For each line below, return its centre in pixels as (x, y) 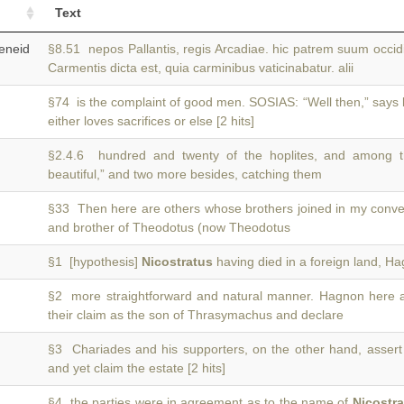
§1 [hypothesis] (95, 262)
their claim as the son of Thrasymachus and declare (196, 315)
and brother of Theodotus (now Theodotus (169, 227)
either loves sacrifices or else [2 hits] (151, 121)
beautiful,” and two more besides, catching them (185, 174)
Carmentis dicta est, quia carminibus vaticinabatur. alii (201, 68)
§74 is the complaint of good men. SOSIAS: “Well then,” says (225, 102)
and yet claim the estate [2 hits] (137, 368)
